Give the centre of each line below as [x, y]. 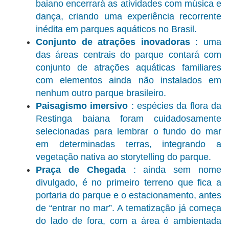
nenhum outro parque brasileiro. [101, 93]
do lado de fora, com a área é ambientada [129, 221]
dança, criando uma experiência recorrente [129, 17]
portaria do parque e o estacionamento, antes [129, 196]
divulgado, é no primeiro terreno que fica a [129, 183]
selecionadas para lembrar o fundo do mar [129, 132]
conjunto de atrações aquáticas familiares [129, 68]
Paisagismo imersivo [82, 106]
